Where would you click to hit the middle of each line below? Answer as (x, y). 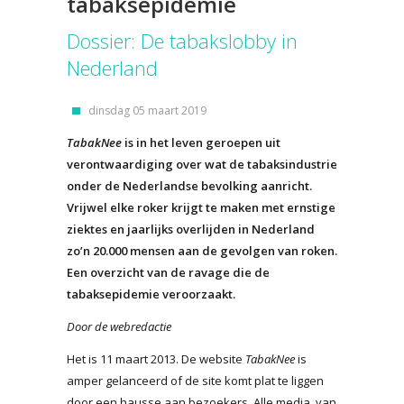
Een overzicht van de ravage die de (168, 272)
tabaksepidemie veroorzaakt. (151, 294)
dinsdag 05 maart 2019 (147, 110)
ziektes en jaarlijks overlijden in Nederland (191, 229)
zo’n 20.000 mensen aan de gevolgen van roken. (202, 250)
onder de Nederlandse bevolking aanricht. (189, 185)
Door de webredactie (119, 326)
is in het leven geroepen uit (201, 142)
